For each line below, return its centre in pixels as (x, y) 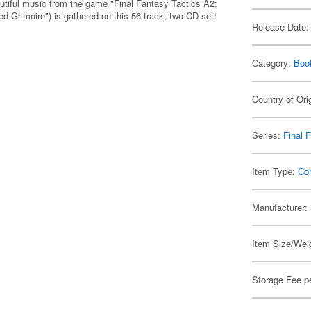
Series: (268, 135)
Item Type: (275, 171)
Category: (273, 63)
